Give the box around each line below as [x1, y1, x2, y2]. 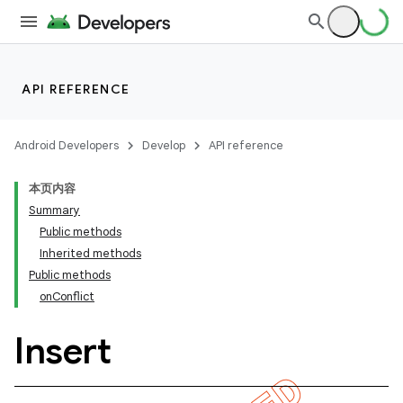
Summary [29, 202, 80, 218]
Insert [14, 328, 111, 373]
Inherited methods [40, 246, 141, 261]
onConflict [40, 289, 94, 304]
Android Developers [14, 138, 119, 153]
